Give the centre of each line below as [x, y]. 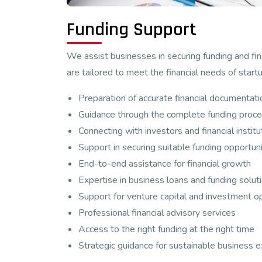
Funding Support [132, 29]
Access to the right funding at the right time [166, 229]
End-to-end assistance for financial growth [165, 163]
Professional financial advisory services [157, 213]
